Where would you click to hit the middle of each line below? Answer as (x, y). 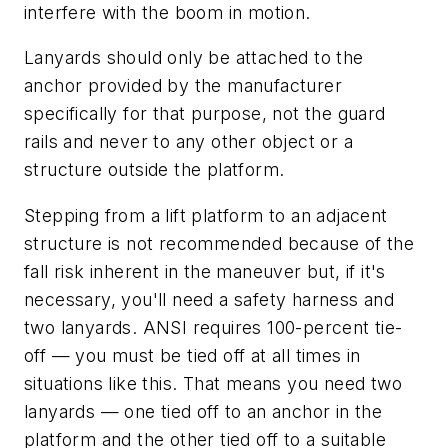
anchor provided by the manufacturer (183, 86)
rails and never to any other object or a (188, 142)
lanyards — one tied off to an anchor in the (203, 411)
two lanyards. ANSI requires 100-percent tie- (213, 327)
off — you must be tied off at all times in (192, 355)
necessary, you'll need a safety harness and (209, 299)
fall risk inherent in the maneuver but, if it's (205, 271)
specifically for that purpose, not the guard (205, 114)
